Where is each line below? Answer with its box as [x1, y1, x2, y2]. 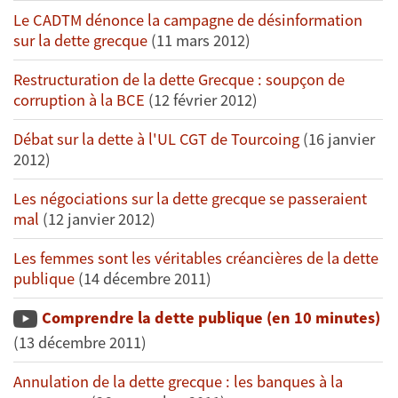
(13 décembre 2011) [13, 332, 147, 354]
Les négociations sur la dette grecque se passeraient [13, 188, 367, 210]
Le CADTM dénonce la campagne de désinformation [13, 10, 362, 31]
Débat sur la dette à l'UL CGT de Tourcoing [13, 129, 303, 150]
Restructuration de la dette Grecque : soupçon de [13, 69, 345, 91]
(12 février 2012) [148, 90, 258, 111]
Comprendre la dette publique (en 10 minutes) [42, 307, 380, 329]
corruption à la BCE [13, 90, 148, 111]
